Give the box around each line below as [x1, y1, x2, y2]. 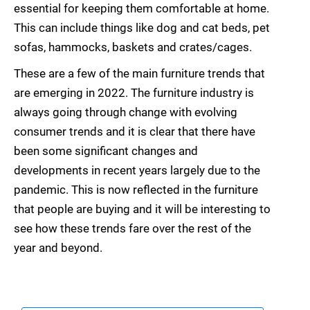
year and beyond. [14, 241, 102, 255]
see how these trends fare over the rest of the [14, 221, 251, 236]
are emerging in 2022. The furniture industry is [14, 86, 254, 100]
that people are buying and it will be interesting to [14, 202, 271, 217]
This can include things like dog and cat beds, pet [14, 21, 270, 35]
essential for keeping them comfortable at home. [14, 1, 269, 16]
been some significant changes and [14, 144, 198, 158]
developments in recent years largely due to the [14, 163, 260, 178]
